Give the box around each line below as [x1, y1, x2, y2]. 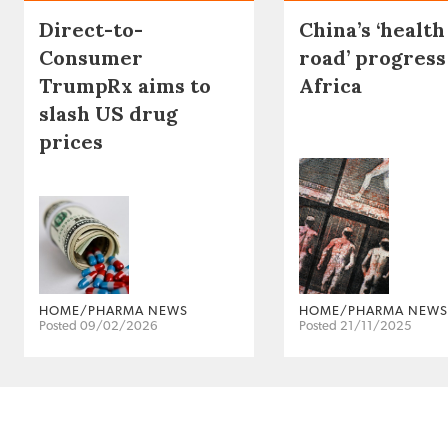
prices [39, 129, 103, 155]
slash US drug [39, 101, 178, 127]
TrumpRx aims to [39, 73, 211, 99]
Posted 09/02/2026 [39, 320, 158, 334]
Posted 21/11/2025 [299, 320, 412, 334]
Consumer [39, 45, 143, 71]
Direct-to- [39, 17, 143, 43]
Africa [299, 73, 362, 99]
